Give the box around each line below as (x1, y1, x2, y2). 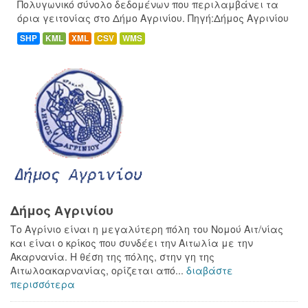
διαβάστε (186, 263, 233, 277)
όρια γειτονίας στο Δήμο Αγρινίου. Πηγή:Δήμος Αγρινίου (17, 10, 289, 25)
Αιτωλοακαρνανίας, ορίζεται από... (10, 263, 186, 277)
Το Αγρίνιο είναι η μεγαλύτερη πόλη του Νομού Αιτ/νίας (10, 221, 283, 236)
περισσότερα (10, 276, 75, 291)
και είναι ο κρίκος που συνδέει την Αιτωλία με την (10, 235, 253, 250)
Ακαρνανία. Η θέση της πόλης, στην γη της (10, 249, 214, 263)
